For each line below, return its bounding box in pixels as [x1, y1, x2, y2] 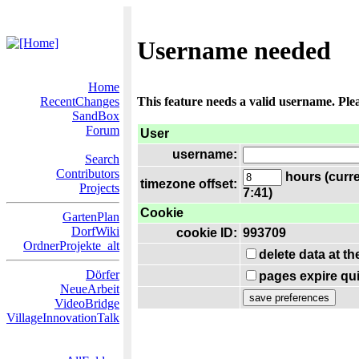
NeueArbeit [60, 282, 119, 296]
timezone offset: [140, 177, 237, 191]
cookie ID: [176, 226, 237, 240]
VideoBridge [54, 296, 119, 310]
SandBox [72, 109, 119, 123]
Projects [79, 181, 119, 195]
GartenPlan [63, 210, 119, 224]
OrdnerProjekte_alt [23, 239, 119, 252]
